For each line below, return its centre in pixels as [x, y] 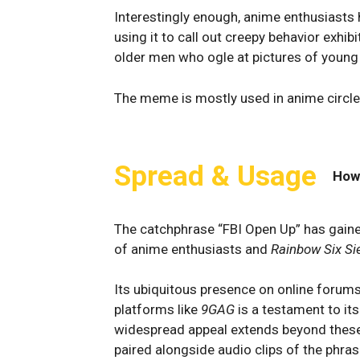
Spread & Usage [215, 176]
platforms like [157, 309]
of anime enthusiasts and [192, 249]
